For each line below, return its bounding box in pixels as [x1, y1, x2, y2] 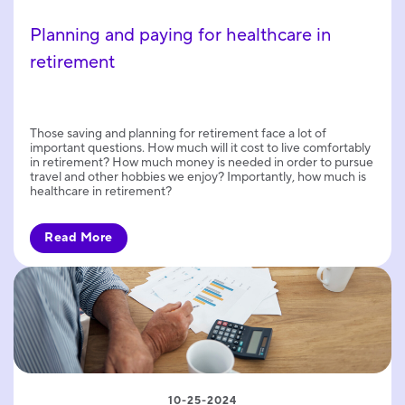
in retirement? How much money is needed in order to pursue [30, 155, 373, 172]
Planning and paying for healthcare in [30, 24, 331, 48]
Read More [44, 230, 113, 247]
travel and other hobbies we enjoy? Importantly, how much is [30, 169, 366, 186]
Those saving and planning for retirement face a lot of [30, 126, 326, 143]
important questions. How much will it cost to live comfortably [30, 140, 371, 157]
